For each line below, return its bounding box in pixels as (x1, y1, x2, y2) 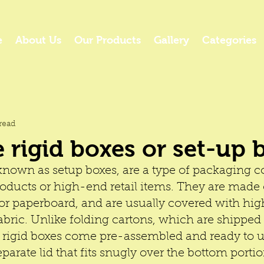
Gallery (154, 34, 189, 46)
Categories (202, 34, 256, 46)
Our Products (74, 34, 141, 46)
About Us (15, 34, 61, 46)
